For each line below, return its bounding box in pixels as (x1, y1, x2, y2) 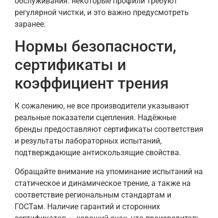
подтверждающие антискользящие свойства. (15, 148, 181, 158)
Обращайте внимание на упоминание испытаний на (15, 166, 203, 176)
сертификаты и (15, 55, 126, 74)
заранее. (15, 19, 46, 29)
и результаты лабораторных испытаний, (15, 136, 162, 146)
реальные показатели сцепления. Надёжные (15, 113, 176, 123)
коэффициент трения (15, 74, 169, 93)
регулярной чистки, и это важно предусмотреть (15, 8, 189, 17)
